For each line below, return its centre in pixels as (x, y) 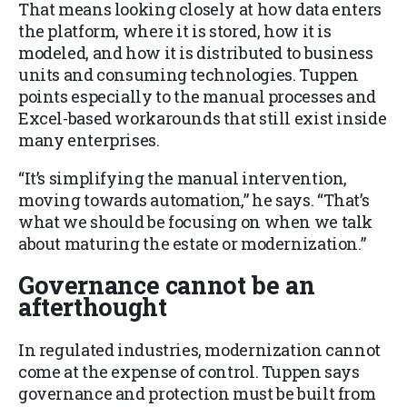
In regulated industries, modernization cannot (199, 349)
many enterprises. (89, 140)
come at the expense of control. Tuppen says (189, 371)
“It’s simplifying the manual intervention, (183, 179)
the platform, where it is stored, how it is (175, 31)
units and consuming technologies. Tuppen (189, 75)
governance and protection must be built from (197, 393)
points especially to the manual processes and (197, 97)
